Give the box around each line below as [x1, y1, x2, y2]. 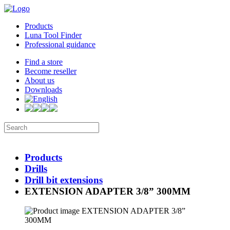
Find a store [25, 57, 63, 66]
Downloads [25, 85, 62, 94]
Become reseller [25, 67, 76, 75]
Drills [25, 163, 47, 174]
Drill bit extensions [25, 174, 103, 185]
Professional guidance [25, 40, 95, 49]
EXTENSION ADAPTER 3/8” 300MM [25, 185, 190, 197]
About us [25, 76, 54, 85]
